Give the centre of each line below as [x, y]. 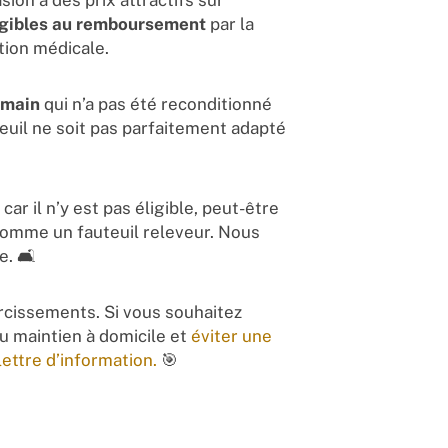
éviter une [231, 336]
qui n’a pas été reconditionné [155, 104]
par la [229, 24]
